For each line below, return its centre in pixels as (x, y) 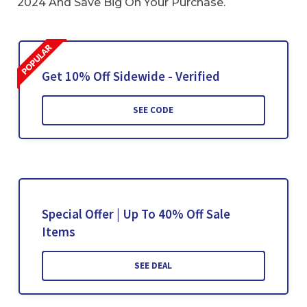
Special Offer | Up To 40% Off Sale (136, 214)
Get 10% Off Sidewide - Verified (131, 76)
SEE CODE (153, 110)
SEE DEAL (153, 266)
